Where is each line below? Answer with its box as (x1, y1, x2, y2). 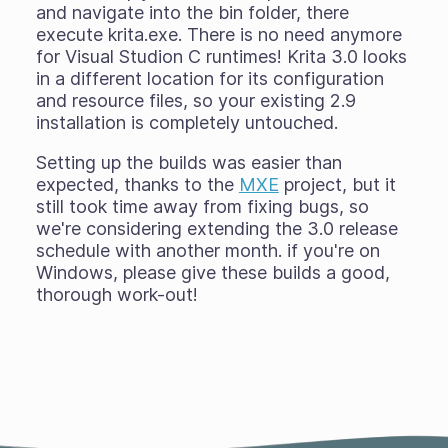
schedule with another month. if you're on (35, 240, 380, 261)
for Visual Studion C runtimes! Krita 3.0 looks (35, 46, 407, 67)
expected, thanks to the (35, 174, 239, 195)
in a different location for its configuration (35, 68, 384, 89)
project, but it (278, 174, 396, 195)
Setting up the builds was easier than (35, 152, 342, 173)
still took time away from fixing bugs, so (35, 196, 369, 217)
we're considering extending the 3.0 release (35, 218, 398, 239)
